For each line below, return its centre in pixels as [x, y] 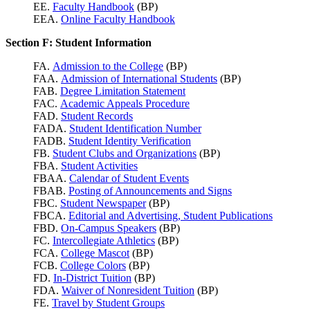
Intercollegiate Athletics [104, 241]
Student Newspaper [103, 203]
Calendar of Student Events [129, 179]
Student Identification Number [135, 129]
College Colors [93, 266]
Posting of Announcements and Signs [150, 191]
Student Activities [99, 166]
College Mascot [95, 253]
